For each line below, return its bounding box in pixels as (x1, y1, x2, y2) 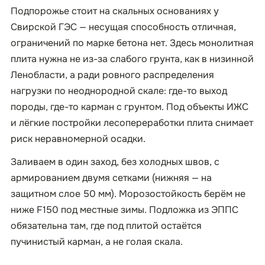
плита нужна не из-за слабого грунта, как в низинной (11, 53, 254, 65)
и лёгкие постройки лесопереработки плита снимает (11, 117, 253, 129)
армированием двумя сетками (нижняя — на (11, 172, 212, 184)
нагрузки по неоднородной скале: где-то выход (11, 85, 227, 97)
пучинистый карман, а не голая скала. (11, 235, 183, 248)
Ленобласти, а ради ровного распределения (11, 69, 214, 81)
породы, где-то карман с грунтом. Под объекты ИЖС (11, 101, 248, 113)
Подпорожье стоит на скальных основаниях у (11, 5, 219, 17)
